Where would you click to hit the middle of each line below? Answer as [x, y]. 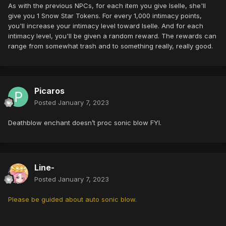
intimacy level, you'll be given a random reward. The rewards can [112, 36]
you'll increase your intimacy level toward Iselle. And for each [106, 26]
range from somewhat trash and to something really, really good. [110, 46]
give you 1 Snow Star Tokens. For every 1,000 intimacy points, [105, 16]
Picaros [49, 91]
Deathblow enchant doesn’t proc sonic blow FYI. [85, 123]
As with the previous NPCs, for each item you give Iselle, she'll [107, 6]
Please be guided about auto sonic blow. [72, 200]
